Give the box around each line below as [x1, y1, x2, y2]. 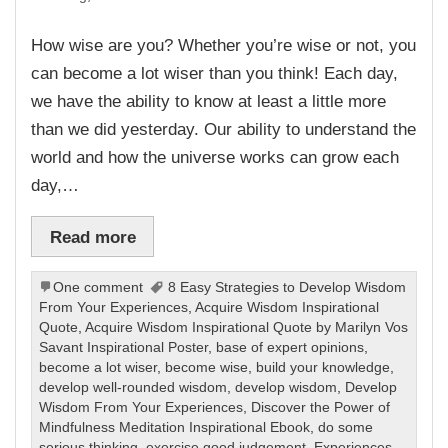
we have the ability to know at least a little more [31, 90, 387, 111]
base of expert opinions [216, 340, 365, 356]
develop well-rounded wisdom [39, 380, 228, 396]
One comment [53, 280, 144, 296]
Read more [49, 226, 136, 247]
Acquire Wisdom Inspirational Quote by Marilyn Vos [85, 320, 409, 336]
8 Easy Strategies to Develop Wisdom [168, 280, 407, 296]
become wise [165, 360, 249, 376]
